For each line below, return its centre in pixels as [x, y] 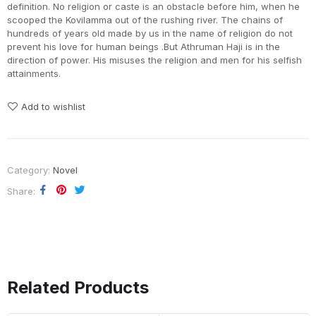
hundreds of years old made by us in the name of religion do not [150, 34]
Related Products [78, 288]
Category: [30, 170]
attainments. [34, 74]
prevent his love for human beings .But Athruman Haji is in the [144, 47]
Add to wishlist [53, 107]
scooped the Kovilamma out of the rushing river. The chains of [145, 20]
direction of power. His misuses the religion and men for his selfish [154, 60]
